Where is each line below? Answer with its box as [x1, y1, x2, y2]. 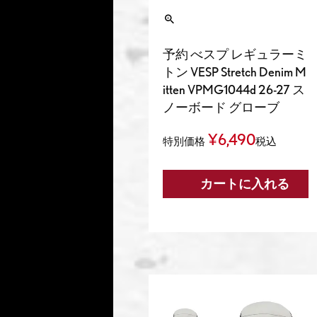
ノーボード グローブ [163, 100, 279, 115]
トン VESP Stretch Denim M [163, 64, 306, 80]
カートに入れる [200, 177, 289, 192]
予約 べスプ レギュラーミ [163, 47, 307, 62]
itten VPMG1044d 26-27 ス [163, 82, 305, 98]
